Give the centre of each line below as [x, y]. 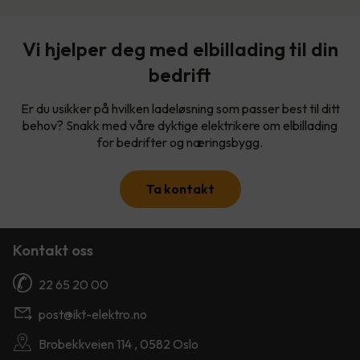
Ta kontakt [180, 188]
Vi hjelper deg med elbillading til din [180, 49]
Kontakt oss [53, 250]
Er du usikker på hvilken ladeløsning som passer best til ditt [180, 108]
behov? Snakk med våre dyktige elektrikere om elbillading [180, 125]
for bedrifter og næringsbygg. [180, 142]
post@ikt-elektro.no [93, 314]
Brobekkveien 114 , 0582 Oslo [119, 344]
